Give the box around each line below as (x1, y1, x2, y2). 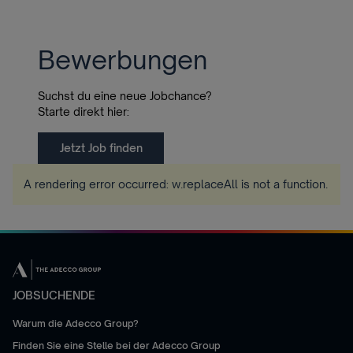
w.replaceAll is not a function (172, 177, 325, 191)
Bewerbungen (38, 44, 207, 76)
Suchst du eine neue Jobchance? (38, 89, 212, 102)
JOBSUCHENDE (13, 288, 95, 302)
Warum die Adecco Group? (13, 318, 139, 329)
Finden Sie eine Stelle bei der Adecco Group (13, 340, 221, 351)
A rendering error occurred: (24, 177, 172, 191)
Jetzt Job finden (59, 141, 143, 154)
